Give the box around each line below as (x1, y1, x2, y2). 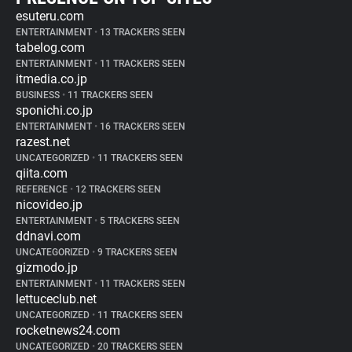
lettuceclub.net (16, 291, 97, 306)
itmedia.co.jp (16, 71, 87, 86)
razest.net (16, 134, 70, 149)
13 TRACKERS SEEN (97, 27, 185, 38)
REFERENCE (16, 184, 70, 195)
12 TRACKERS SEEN (73, 184, 161, 195)
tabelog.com (16, 40, 85, 55)
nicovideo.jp (16, 197, 82, 212)
